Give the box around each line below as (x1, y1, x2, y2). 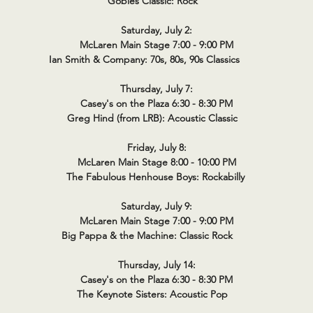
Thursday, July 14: (117, 259, 196, 271)
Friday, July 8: (126, 141, 187, 154)
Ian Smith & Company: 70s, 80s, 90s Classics (48, 53, 265, 66)
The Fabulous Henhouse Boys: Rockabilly (66, 170, 247, 183)
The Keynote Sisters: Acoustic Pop (77, 288, 236, 300)
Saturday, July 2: (121, 24, 192, 36)
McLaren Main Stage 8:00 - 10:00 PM (77, 156, 236, 168)
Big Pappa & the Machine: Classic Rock (61, 229, 252, 242)
